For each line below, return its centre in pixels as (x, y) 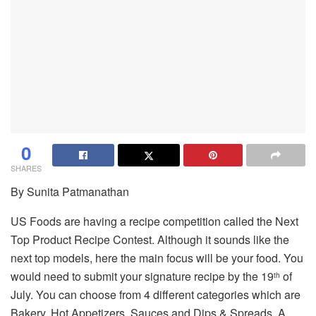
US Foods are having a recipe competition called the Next (154, 221)
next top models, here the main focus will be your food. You (157, 257)
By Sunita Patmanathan (70, 191)
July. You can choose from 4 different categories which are (156, 294)
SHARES (26, 168)
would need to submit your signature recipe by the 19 (142, 276)
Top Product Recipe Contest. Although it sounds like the (150, 239)
